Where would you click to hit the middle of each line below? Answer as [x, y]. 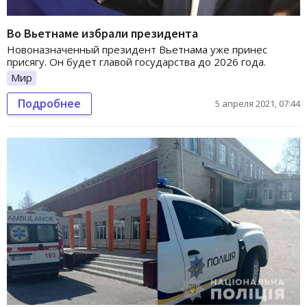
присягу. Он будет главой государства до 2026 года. [136, 61]
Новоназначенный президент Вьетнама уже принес [137, 49]
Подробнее [49, 103]
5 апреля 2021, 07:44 [258, 103]
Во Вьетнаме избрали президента [102, 33]
